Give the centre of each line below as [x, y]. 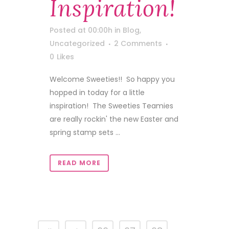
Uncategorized [77, 43]
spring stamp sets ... [85, 132]
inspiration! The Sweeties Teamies [111, 106]
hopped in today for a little [97, 93]
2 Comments [138, 43]
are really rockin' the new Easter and [114, 119]
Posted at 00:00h [81, 30]
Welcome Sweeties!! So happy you [112, 79]
